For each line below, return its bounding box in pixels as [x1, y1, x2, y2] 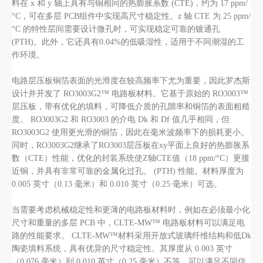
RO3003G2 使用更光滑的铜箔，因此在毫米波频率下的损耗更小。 [12, 128, 249, 137]
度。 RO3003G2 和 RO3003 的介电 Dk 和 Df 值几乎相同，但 [12, 115, 230, 124]
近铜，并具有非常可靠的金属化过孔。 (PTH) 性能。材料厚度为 [12, 167, 244, 176]
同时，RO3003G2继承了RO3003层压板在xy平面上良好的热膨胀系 [12, 141, 249, 150]
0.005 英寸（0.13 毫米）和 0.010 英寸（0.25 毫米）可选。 [12, 180, 222, 188]
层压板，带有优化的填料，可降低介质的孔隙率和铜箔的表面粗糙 [12, 102, 250, 111]
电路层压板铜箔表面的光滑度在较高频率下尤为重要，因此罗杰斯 [12, 76, 250, 85]
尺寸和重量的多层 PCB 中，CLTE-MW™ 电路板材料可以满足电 [12, 218, 245, 227]
